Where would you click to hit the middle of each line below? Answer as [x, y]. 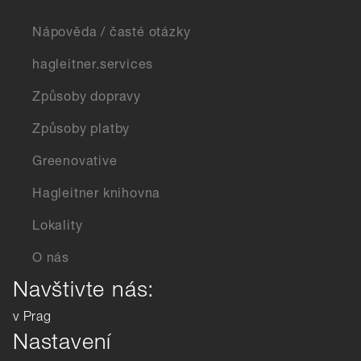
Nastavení [62, 344]
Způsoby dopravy [87, 98]
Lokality [58, 227]
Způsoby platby [81, 131]
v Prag [32, 318]
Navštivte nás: [84, 292]
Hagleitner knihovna [97, 195]
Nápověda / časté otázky [112, 34]
